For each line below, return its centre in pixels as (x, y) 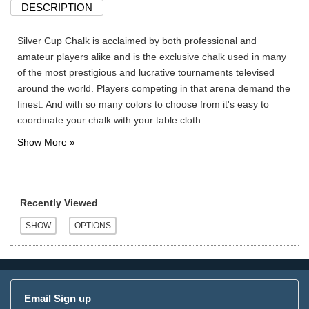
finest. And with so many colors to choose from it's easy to (143, 104)
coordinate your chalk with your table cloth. (110, 120)
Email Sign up (58, 299)
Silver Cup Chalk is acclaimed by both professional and (137, 41)
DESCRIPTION (57, 8)
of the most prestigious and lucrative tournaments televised (146, 73)
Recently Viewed (59, 203)
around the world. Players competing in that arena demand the (154, 89)
